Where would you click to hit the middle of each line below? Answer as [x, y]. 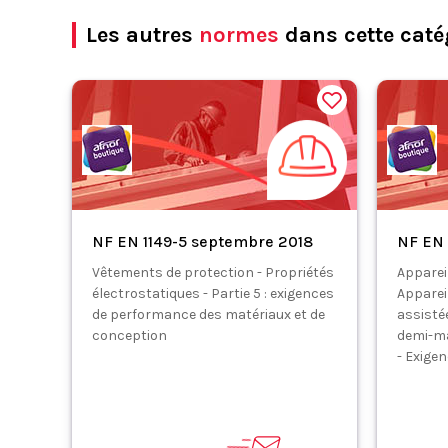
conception [129, 335]
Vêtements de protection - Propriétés [213, 272]
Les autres [142, 35]
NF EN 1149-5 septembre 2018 [202, 241]
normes [239, 35]
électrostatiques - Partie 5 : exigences [213, 293]
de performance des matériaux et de [208, 314]
